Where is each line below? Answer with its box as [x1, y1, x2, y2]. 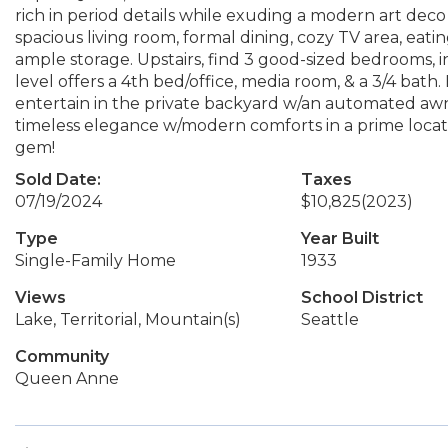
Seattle [300, 310, 359, 329]
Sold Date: [15, 170, 101, 189]
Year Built [300, 229, 379, 248]
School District [300, 288, 423, 307]
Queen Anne [15, 369, 119, 388]
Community [15, 347, 109, 366]
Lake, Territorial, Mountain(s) [15, 310, 241, 329]
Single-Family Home [15, 251, 176, 270]
